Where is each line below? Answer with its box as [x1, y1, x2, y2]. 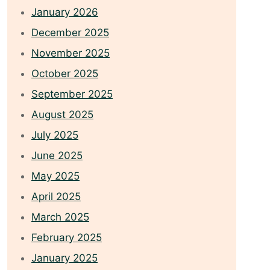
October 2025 [31, 67, 98, 80]
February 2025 [31, 231, 102, 244]
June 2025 [31, 149, 83, 162]
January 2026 [31, 6, 98, 19]
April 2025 [31, 190, 81, 203]
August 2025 [31, 108, 93, 121]
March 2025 [31, 211, 89, 224]
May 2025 [31, 170, 80, 183]
